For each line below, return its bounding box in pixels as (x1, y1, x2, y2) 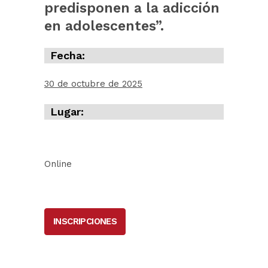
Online (44, 158, 72, 169)
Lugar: (50, 105, 84, 118)
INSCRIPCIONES (53, 215, 117, 227)
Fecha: (50, 48, 85, 62)
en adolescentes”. (44, 17, 164, 34)
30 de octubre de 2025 (44, 78, 142, 89)
